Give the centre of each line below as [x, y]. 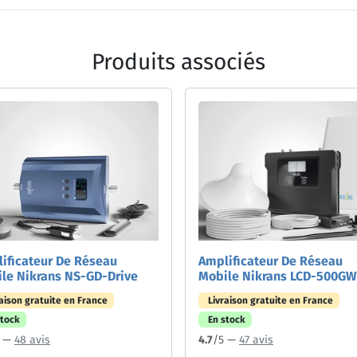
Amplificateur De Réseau [271, 261]
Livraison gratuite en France [270, 300]
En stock [226, 319]
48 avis [32, 339]
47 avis [256, 339]
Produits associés [178, 62]
